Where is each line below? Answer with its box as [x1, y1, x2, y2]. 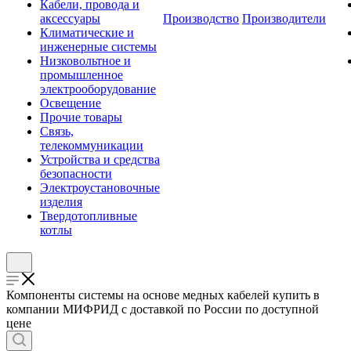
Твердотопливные [40, 209, 137, 223]
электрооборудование [40, 82, 156, 96]
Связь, [40, 125, 74, 138]
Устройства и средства [40, 153, 160, 166]
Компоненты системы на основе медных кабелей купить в [6, 288, 320, 302]
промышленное [40, 68, 123, 81]
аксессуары [40, 12, 100, 25]
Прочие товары [40, 110, 122, 124]
